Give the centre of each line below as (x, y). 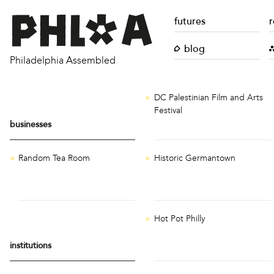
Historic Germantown (194, 158)
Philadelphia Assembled (63, 61)
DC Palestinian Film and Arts (208, 98)
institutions (31, 246)
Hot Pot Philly (179, 219)
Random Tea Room (54, 158)
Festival (168, 111)
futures (190, 22)
